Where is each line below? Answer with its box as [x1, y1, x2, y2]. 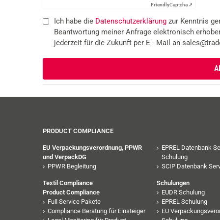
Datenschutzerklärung [95, 16, 166, 26]
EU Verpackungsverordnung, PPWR [43, 143, 142, 151]
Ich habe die [54, 16, 95, 26]
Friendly [151, 1, 169, 7]
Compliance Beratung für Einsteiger [48, 207, 145, 215]
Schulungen [156, 179, 190, 187]
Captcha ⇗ [169, 1, 192, 7]
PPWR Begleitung [48, 162, 96, 170]
